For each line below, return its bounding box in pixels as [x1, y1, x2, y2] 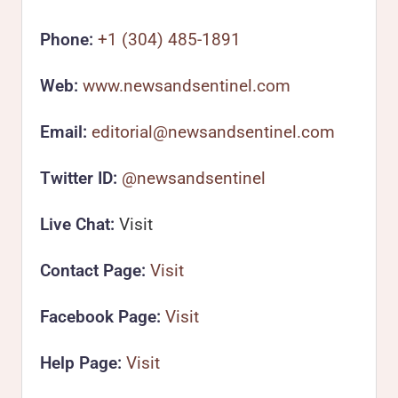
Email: [40, 122, 87, 142]
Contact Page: [40, 260, 146, 281]
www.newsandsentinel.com [83, 76, 291, 96]
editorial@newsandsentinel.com [92, 122, 335, 142]
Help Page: [40, 353, 122, 373]
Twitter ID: [40, 168, 117, 188]
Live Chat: [40, 214, 115, 235]
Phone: [40, 29, 93, 50]
